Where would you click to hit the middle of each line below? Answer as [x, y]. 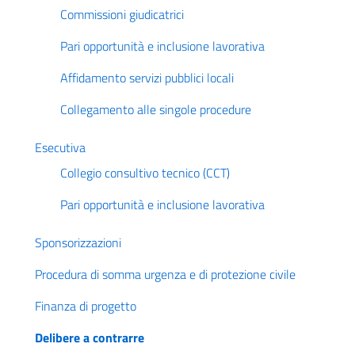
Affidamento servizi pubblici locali [147, 78]
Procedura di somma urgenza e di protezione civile [165, 274]
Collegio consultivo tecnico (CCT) [145, 173]
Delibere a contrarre [90, 338]
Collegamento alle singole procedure [156, 109]
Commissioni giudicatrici [122, 14]
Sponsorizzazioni [78, 242]
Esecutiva [60, 147]
